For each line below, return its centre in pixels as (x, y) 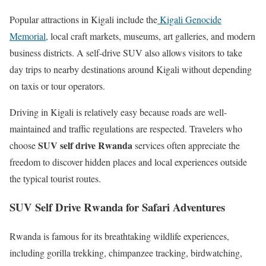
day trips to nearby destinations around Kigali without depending (131, 69)
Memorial (28, 36)
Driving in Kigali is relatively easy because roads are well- (118, 112)
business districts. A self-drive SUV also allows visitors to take (126, 52)
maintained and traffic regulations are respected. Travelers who (126, 128)
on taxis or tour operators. (57, 85)
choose (24, 145)
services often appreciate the (186, 145)
